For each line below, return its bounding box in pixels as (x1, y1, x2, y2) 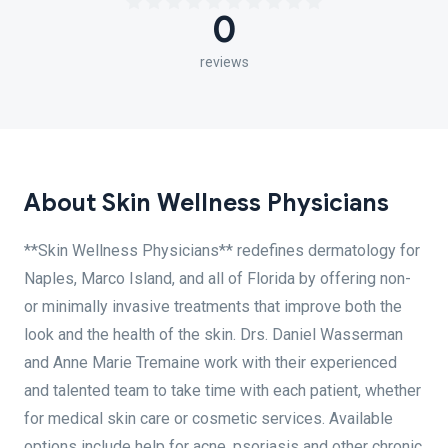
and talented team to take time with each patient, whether (24, 381, 421, 400)
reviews (199, 54, 249, 70)
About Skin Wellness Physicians (24, 188, 389, 218)
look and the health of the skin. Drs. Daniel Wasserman (24, 325, 403, 344)
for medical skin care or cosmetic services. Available (24, 409, 393, 428)
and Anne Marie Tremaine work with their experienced (24, 353, 397, 372)
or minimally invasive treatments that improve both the (24, 297, 402, 316)
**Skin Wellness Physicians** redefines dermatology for (24, 241, 420, 260)
